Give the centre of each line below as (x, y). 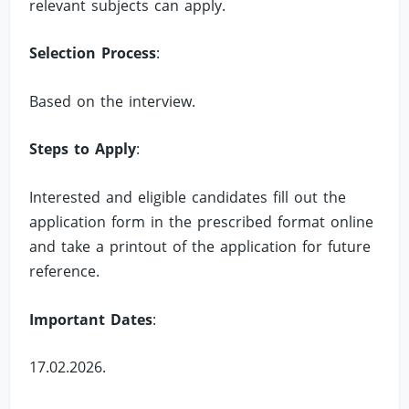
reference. (65, 271)
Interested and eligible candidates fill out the (188, 197)
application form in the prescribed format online (202, 221)
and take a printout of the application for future (200, 246)
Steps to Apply (83, 149)
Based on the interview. (113, 101)
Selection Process (93, 53)
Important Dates (91, 319)
